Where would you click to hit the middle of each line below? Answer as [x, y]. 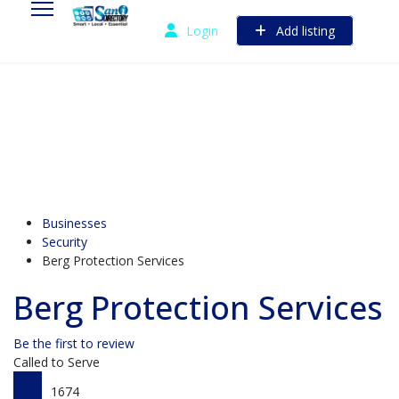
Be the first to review [74, 343]
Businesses [74, 223]
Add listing [303, 31]
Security [65, 242]
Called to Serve [57, 362]
